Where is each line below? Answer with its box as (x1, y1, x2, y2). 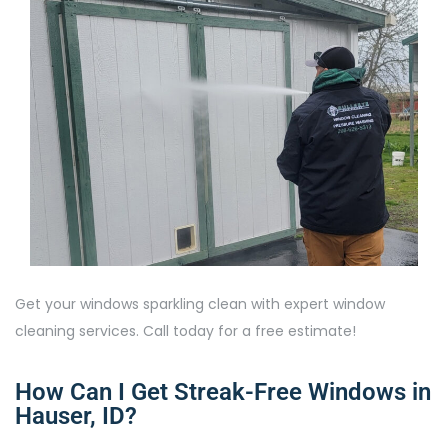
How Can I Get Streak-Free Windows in (15, 378, 431, 407)
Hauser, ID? (15, 402, 137, 431)
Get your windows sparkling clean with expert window (15, 294, 385, 315)
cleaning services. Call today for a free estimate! (15, 321, 356, 342)
